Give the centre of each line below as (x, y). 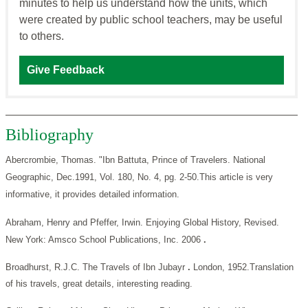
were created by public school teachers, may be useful (151, 20)
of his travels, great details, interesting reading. (99, 284)
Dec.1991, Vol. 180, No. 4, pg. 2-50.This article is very (165, 177)
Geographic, (31, 177)
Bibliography (49, 135)
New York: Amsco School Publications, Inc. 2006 (104, 240)
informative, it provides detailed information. (92, 195)
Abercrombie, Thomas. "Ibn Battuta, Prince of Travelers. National (135, 160)
